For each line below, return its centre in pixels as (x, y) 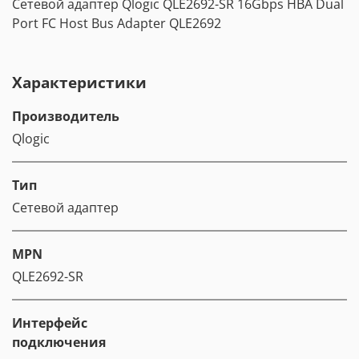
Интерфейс (50, 323)
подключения (59, 342)
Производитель (66, 116)
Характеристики (79, 82)
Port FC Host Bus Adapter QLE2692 (117, 23)
